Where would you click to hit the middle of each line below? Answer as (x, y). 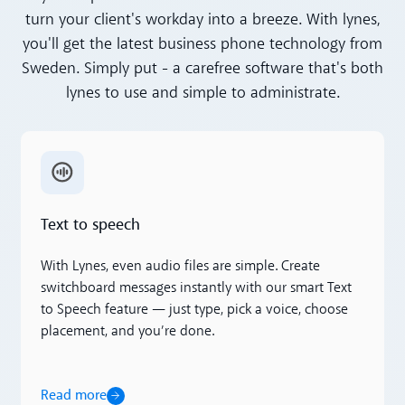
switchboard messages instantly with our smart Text (196, 288)
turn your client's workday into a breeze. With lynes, (202, 20)
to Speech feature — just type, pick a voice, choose (194, 310)
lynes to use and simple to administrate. (202, 93)
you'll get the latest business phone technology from (202, 44)
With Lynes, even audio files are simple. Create (180, 266)
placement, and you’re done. (127, 331)
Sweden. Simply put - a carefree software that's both (202, 69)
